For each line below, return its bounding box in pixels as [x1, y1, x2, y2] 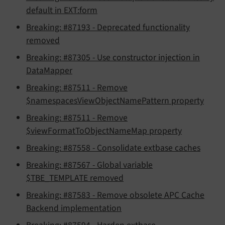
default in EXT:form [26, 4, 97, 17]
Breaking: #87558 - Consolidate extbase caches [26, 141, 200, 154]
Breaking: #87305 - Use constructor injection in [26, 51, 200, 64]
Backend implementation [26, 201, 122, 214]
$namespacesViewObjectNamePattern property [26, 94, 204, 107]
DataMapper [26, 64, 72, 77]
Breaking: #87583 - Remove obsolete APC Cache [26, 188, 204, 201]
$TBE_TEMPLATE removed [26, 171, 124, 184]
